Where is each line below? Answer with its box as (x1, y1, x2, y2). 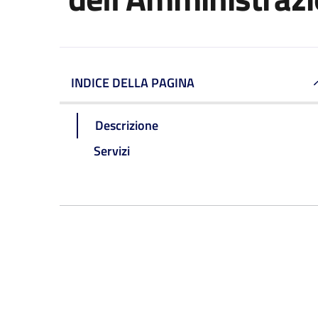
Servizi (94, 141, 130, 160)
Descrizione (95, 115, 158, 135)
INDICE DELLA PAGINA (71, 73, 194, 92)
